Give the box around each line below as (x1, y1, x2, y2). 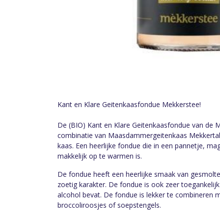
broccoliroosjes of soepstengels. (57, 200, 161, 210)
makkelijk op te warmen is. (57, 151, 144, 161)
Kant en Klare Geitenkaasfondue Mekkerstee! (57, 100, 201, 109)
